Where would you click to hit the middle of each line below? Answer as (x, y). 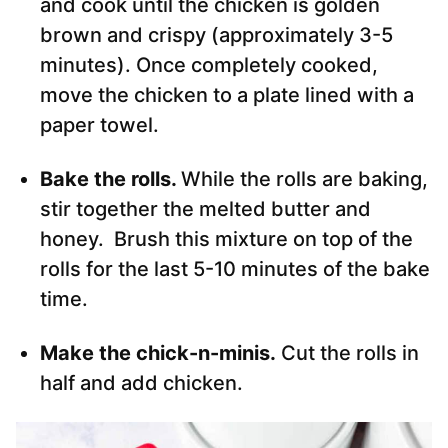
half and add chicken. (141, 383)
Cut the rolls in (347, 353)
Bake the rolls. (110, 179)
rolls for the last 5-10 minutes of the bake (235, 269)
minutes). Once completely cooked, (209, 65)
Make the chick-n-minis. (158, 353)
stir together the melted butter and (205, 209)
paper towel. (99, 125)
